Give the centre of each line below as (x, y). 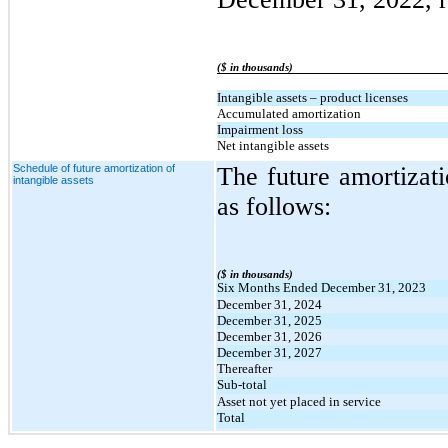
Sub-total (242, 384)
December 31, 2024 (269, 304)
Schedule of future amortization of (94, 167)
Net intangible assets (273, 145)
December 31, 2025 (269, 320)
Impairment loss (260, 129)
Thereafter (244, 368)
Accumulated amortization (289, 113)
